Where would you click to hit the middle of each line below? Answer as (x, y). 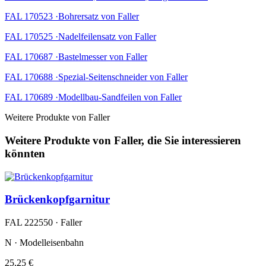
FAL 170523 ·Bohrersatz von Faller (72, 17)
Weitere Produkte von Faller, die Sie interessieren (123, 140)
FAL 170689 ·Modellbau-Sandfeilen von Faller (93, 97)
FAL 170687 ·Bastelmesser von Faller (76, 57)
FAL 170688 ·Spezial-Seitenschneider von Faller (96, 77)
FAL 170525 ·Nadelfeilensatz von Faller (80, 37)
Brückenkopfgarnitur (57, 199)
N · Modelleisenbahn (44, 243)
